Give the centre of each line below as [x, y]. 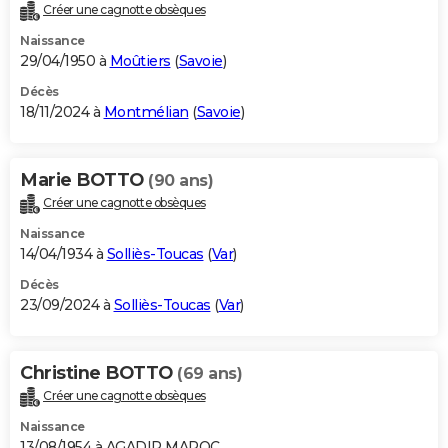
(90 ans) [180, 181]
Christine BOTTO [98, 373]
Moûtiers [140, 61]
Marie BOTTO [84, 180]
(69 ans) [209, 374]
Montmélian [146, 112]
